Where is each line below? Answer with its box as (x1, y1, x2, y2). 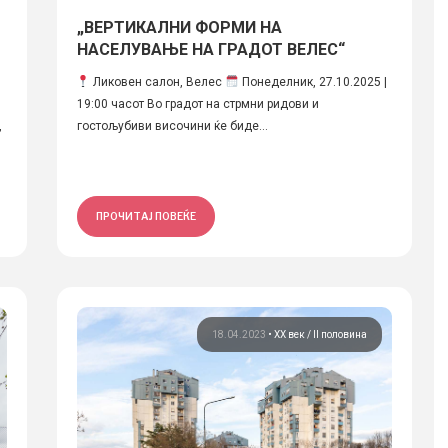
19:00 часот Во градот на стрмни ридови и (76, 97, 319, 111)
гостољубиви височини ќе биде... (76, 119, 268, 133)
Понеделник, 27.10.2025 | (238, 75, 387, 89)
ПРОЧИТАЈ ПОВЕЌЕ (95, 210, 196, 222)
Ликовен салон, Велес (90, 75, 226, 89)
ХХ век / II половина (273, 329, 367, 340)
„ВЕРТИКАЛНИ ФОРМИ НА (76, 18, 282, 37)
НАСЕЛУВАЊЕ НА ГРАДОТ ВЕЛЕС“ (76, 40, 345, 59)
